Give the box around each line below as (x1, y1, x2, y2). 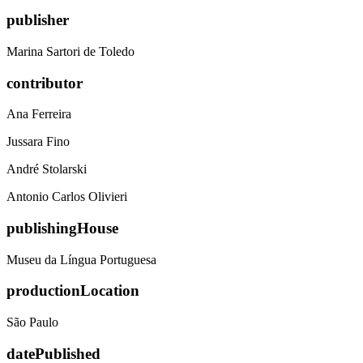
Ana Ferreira (6, 107, 71, 122)
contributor (6, 74, 83, 92)
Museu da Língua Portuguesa (6, 252, 156, 267)
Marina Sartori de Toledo (6, 44, 135, 58)
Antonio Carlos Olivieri (6, 190, 127, 204)
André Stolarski (6, 162, 87, 177)
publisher (6, 11, 69, 29)
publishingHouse (6, 220, 118, 237)
